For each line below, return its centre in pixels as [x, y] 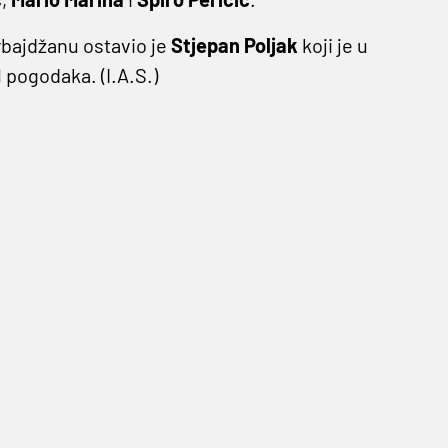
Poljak [270, 45]
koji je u [332, 45]
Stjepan [205, 45]
